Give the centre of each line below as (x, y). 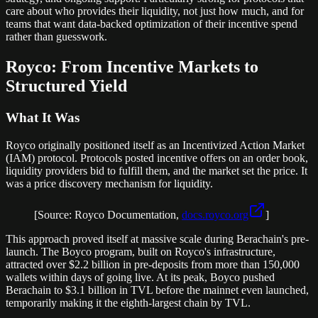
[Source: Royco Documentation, (108, 214)
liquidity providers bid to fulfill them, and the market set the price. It (157, 170)
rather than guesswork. (56, 37)
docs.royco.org (215, 214)
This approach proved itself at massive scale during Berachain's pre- (157, 238)
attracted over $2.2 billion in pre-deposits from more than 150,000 (153, 264)
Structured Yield (66, 86)
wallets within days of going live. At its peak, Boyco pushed (140, 277)
